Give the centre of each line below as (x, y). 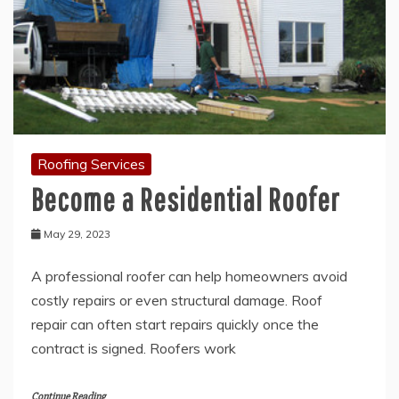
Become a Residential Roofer (185, 199)
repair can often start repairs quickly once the (175, 324)
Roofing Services (91, 163)
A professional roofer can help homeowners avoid (189, 276)
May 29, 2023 (77, 233)
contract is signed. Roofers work (134, 348)
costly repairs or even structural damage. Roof (177, 300)
